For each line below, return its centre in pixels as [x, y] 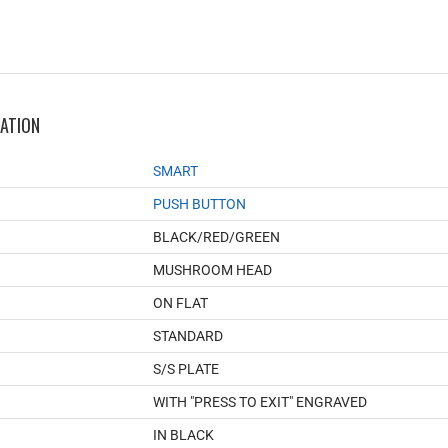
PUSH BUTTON [199, 203]
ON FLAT [180, 302]
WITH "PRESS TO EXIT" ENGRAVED [260, 401]
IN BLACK [183, 434]
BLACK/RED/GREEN [216, 236]
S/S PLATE [186, 368]
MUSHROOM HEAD [212, 269]
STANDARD [188, 335]
